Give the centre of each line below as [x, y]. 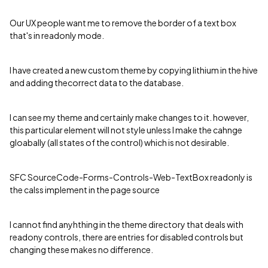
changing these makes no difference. [81, 249]
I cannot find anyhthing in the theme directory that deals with [127, 224]
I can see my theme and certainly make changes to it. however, [129, 117]
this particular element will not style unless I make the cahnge [126, 130]
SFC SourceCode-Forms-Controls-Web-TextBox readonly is [131, 177]
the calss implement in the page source [85, 190]
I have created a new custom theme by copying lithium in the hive [134, 70]
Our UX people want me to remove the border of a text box [123, 23]
